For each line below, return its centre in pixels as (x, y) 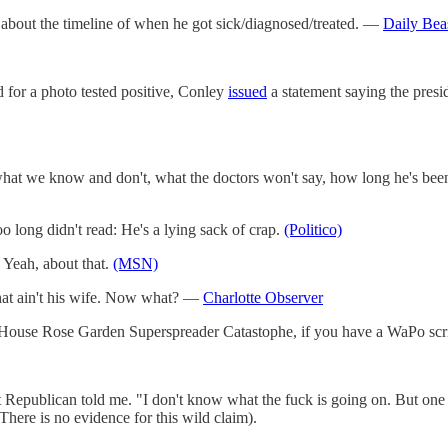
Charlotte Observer (263, 297)
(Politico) (313, 229)
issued (247, 91)
